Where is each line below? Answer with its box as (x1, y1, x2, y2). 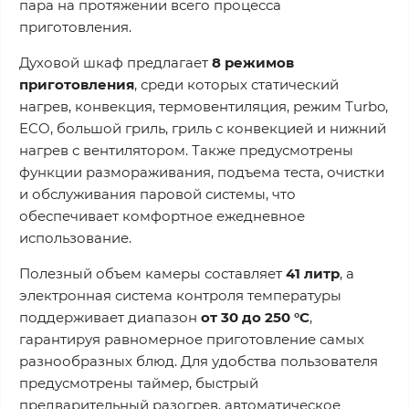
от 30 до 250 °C (201, 308, 309, 326)
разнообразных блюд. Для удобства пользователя (19, 351, 378, 370)
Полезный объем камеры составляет (19, 264, 286, 282)
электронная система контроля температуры (19, 286, 341, 304)
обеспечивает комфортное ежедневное (19, 206, 305, 225)
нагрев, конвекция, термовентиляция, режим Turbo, (19, 97, 388, 115)
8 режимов (212, 53, 294, 71)
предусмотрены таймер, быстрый (19, 373, 258, 392)
